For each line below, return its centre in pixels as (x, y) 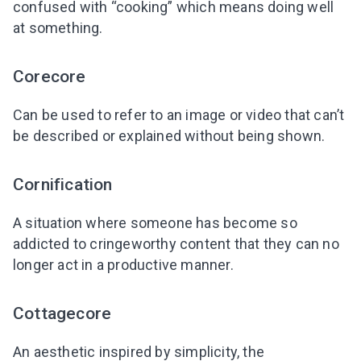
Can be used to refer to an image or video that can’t (179, 114)
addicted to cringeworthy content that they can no (176, 243)
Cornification (63, 184)
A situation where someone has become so (155, 222)
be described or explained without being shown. (169, 135)
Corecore (50, 76)
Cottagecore (62, 313)
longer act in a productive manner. (123, 264)
